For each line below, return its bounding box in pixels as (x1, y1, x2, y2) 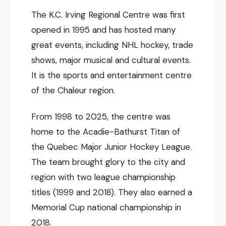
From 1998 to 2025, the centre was (31, 110, 171, 122)
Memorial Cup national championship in (31, 201, 182, 213)
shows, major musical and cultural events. (31, 54, 191, 66)
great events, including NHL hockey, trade (31, 39, 194, 50)
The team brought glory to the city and (31, 156, 186, 167)
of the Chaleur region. (31, 84, 116, 96)
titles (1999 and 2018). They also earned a (31, 186, 193, 198)
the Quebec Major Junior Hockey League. (31, 141, 192, 152)
